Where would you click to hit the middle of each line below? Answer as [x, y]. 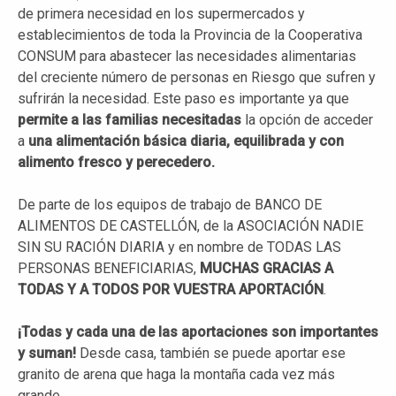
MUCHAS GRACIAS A [267, 268]
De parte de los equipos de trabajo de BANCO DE [170, 204]
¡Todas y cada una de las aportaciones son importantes [198, 331]
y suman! [49, 353]
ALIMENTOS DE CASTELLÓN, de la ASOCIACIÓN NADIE [190, 225]
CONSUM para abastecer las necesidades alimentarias [187, 56]
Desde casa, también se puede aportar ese [213, 353]
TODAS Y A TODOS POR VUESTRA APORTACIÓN [171, 289]
